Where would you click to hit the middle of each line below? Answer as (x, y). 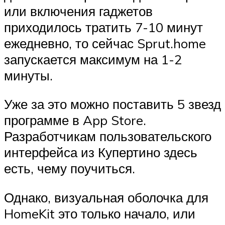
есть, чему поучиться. (70, 168)
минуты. (28, 75)
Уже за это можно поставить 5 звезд (113, 104)
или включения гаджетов (78, 11)
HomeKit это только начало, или (100, 213)
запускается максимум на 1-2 (93, 59)
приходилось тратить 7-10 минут (103, 27)
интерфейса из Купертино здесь (101, 152)
